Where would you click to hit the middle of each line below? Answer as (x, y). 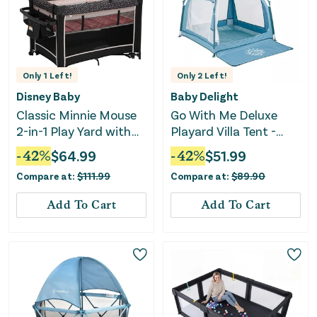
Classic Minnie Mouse (76, 115)
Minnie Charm (56, 164)
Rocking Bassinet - (69, 148)
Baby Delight (204, 96)
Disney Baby (48, 96)
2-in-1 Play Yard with (74, 131)
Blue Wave (199, 148)
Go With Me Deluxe (224, 115)
